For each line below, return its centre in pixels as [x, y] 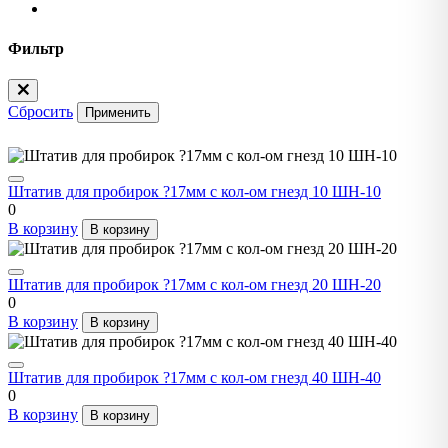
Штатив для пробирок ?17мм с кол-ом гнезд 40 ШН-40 [194, 377]
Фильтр [36, 48]
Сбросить [40, 111]
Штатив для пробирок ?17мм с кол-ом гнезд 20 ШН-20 [194, 284]
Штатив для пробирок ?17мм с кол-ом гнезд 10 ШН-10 [194, 191]
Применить [118, 112]
